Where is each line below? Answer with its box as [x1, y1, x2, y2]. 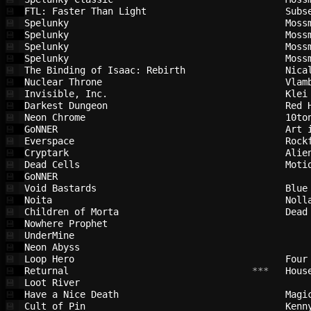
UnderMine [24, 230, 246, 241]
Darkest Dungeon [24, 100, 246, 111]
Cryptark [24, 147, 246, 158]
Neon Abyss [24, 242, 246, 253]
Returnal [24, 265, 246, 276]
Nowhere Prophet [24, 218, 246, 229]
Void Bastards [24, 183, 246, 194]
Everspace [24, 135, 246, 146]
